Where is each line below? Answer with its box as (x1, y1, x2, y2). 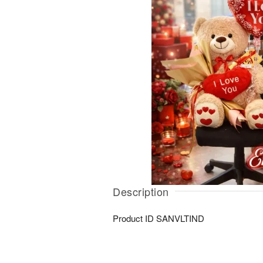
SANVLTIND (156, 212, 204, 224)
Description (113, 184, 169, 199)
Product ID (113, 212, 156, 224)
